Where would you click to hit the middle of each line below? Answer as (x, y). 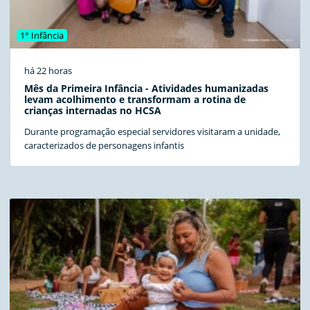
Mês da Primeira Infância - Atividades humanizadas (146, 89)
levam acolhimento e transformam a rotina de (135, 100)
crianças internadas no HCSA (93, 111)
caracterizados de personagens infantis (104, 146)
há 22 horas (48, 71)
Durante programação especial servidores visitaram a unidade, (152, 132)
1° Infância (42, 35)
